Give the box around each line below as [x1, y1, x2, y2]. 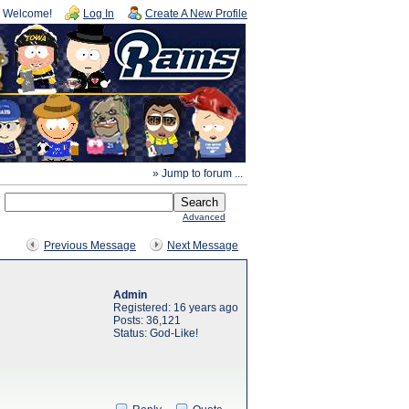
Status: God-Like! [113, 327, 198, 340]
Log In [83, 7, 114, 20]
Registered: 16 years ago [113, 301, 238, 314]
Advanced [183, 212, 225, 222]
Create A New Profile [145, 7, 247, 20]
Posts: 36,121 [113, 314, 181, 327]
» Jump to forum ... [152, 167, 243, 180]
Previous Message [44, 239, 136, 252]
